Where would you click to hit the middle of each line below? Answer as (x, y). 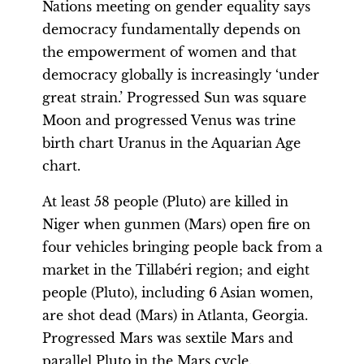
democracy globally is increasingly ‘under (181, 75)
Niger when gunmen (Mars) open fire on (176, 224)
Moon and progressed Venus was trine (169, 120)
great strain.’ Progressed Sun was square (174, 97)
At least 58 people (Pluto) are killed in (165, 201)
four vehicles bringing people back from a (182, 247)
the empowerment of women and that (169, 52)
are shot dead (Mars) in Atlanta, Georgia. (175, 315)
